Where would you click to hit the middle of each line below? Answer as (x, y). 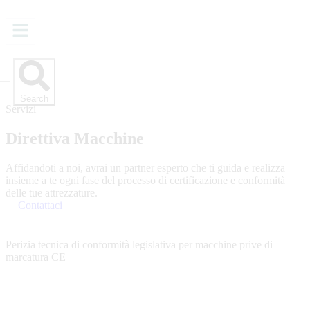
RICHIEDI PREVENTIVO (78, 51)
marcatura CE (36, 257)
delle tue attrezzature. (52, 192)
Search (34, 98)
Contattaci (39, 205)
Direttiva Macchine (75, 138)
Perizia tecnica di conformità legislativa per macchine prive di (139, 245)
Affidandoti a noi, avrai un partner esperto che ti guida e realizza (145, 167)
